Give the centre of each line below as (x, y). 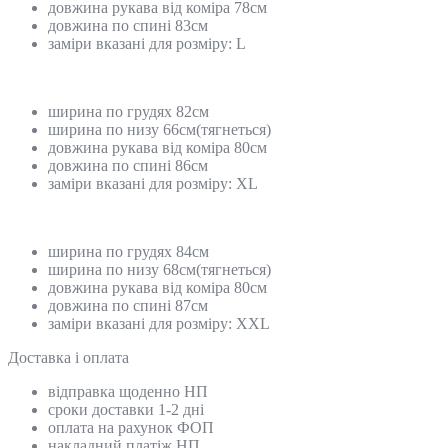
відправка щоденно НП (128, 391)
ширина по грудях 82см (128, 111)
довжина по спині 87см (128, 305)
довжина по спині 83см (128, 25)
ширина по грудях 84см (128, 251)
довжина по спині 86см (128, 165)
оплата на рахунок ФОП (131, 427)
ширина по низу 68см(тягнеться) (159, 269)
